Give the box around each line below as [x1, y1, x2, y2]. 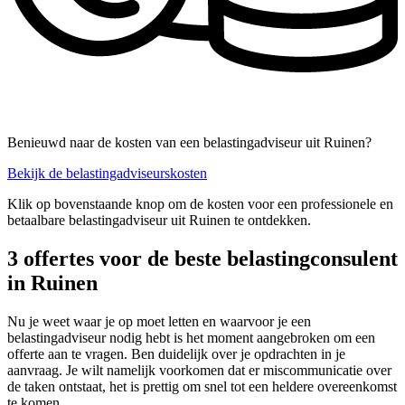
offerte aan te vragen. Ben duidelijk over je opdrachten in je [7, 346, 345, 363]
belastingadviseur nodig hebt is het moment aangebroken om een [7, 330, 375, 346]
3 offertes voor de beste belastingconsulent [7, 247, 398, 271]
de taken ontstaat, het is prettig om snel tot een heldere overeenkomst [7, 379, 397, 395]
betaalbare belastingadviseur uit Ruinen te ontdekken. [7, 212, 311, 229]
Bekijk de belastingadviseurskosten [7, 165, 207, 182]
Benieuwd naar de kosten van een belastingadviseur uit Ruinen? [7, 135, 372, 151]
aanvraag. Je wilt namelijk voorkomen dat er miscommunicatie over [7, 363, 391, 379]
